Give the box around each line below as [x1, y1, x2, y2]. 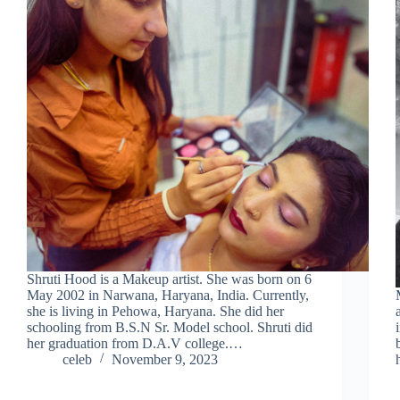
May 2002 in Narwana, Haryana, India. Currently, [27, 287, 309, 303]
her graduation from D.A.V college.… [27, 335, 243, 351]
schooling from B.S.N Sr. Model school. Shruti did [27, 319, 312, 335]
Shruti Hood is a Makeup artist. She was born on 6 [27, 271, 312, 287]
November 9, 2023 [112, 351, 218, 367]
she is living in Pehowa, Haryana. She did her [27, 303, 284, 319]
